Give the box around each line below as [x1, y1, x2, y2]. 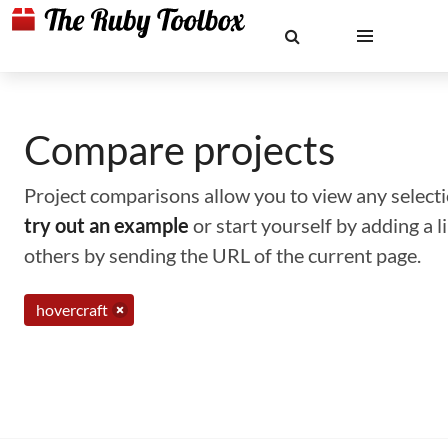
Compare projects [24, 126, 335, 174]
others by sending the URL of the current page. [24, 243, 421, 267]
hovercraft [36, 300, 108, 319]
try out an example [24, 213, 189, 237]
